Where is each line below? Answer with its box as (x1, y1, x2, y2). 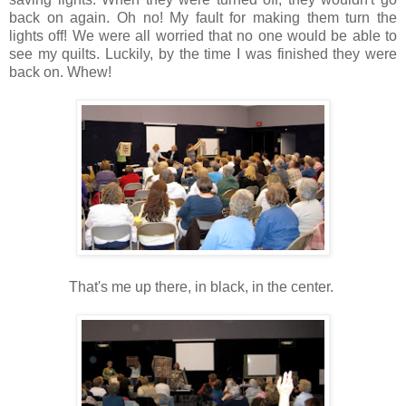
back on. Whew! (9, 64, 111, 81)
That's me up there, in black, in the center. (69, 279, 337, 295)
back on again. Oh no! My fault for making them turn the (9, 10, 397, 26)
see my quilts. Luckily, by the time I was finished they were (9, 46, 397, 63)
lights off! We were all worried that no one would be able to (9, 28, 397, 44)
